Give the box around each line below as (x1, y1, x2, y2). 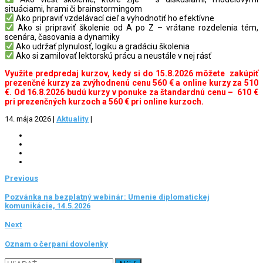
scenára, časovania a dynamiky (5, 32, 120, 42)
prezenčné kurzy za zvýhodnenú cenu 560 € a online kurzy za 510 (5, 77, 258, 87)
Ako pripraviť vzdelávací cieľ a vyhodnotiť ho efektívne (14, 13, 214, 23)
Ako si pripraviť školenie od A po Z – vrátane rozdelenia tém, (14, 22, 258, 32)
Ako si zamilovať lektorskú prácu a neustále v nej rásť (14, 50, 211, 60)
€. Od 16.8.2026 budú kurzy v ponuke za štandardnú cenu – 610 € (5, 87, 258, 97)
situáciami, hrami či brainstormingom (5, 4, 142, 14)
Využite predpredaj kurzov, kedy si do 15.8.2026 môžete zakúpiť (5, 68, 258, 78)
